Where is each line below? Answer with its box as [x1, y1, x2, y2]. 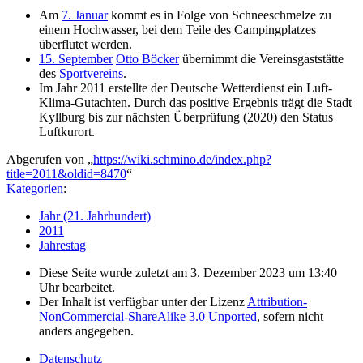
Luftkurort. [39, 125, 95, 139]
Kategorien [6, 181, 63, 196]
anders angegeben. [39, 324, 134, 339]
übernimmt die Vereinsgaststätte [179, 52, 344, 66]
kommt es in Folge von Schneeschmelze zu [108, 8, 331, 23]
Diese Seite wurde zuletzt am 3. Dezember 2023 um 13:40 [39, 266, 337, 280]
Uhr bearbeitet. [39, 280, 115, 295]
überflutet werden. [39, 37, 132, 52]
